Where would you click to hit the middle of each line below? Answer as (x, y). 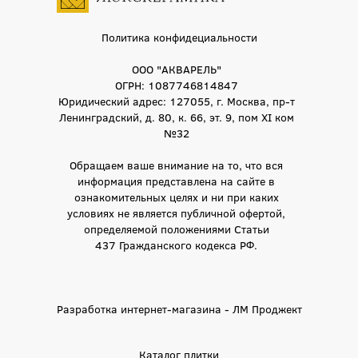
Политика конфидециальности (179, 36)
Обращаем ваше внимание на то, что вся (176, 164)
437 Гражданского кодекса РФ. (176, 244)
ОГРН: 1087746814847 (176, 84)
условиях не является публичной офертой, (176, 212)
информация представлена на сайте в (176, 180)
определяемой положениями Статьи (176, 228)
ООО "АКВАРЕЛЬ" (176, 68)
